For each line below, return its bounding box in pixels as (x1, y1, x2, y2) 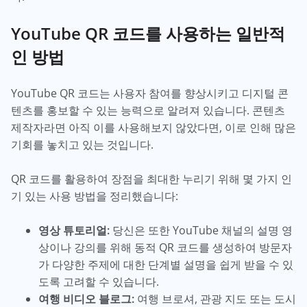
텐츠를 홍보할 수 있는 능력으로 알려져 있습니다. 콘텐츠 (11, 103, 285, 119)
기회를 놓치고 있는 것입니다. (11, 137, 153, 153)
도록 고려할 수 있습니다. (38, 274, 159, 290)
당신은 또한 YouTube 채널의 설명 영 (110, 223, 293, 238)
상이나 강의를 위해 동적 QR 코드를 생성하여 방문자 (38, 240, 292, 256)
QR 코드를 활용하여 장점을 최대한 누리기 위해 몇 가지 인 (11, 171, 292, 187)
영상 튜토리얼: (38, 223, 110, 238)
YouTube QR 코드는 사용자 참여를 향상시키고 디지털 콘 (11, 86, 288, 101)
